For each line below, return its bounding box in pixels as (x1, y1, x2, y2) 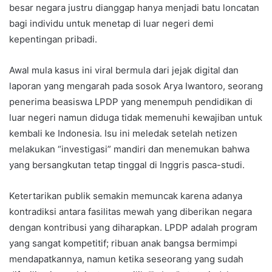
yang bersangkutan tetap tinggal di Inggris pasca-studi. (9, 158, 245, 171)
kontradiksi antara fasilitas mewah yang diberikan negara (9, 205, 252, 217)
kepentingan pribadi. (9, 33, 97, 45)
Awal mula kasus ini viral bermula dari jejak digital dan (9, 64, 239, 76)
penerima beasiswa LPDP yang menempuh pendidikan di (9, 95, 253, 107)
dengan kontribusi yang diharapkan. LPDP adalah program (9, 221, 257, 233)
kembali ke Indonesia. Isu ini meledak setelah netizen (9, 127, 237, 139)
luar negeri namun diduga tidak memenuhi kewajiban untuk (9, 111, 262, 123)
